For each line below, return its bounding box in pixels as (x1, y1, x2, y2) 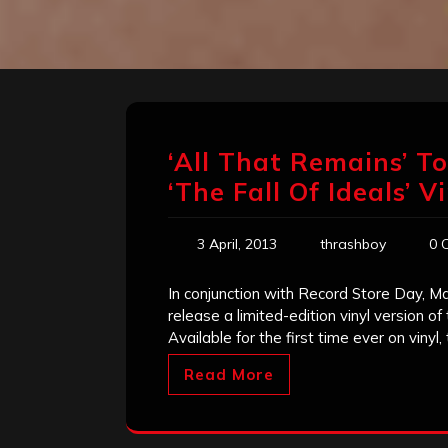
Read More (184, 365, 274, 385)
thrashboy (320, 235, 386, 254)
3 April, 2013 (197, 235, 277, 254)
